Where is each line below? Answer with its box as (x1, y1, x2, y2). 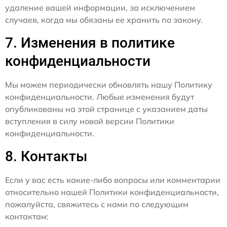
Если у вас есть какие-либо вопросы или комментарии (5, 175, 220, 185)
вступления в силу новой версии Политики (5, 116, 174, 127)
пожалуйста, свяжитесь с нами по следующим (5, 199, 188, 210)
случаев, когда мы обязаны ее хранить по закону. (5, 15, 203, 25)
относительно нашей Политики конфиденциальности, (5, 187, 219, 198)
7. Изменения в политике (5, 34, 175, 52)
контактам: (5, 211, 49, 222)
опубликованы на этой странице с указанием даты (5, 104, 208, 115)
